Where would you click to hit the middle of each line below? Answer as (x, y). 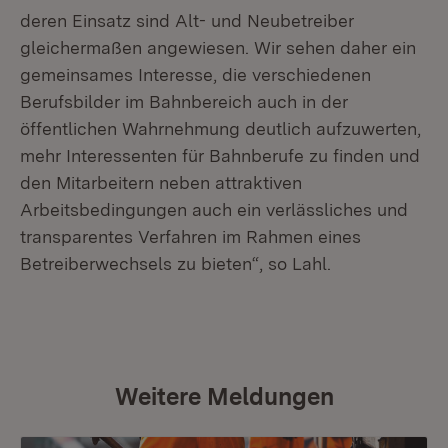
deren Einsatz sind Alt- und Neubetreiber (187, 20)
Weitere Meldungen (224, 396)
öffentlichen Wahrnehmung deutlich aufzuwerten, (220, 128)
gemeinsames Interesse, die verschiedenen (195, 74)
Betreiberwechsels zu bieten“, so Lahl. (175, 263)
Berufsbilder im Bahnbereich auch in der (184, 101)
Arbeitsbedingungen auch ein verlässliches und (214, 209)
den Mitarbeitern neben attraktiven (161, 182)
